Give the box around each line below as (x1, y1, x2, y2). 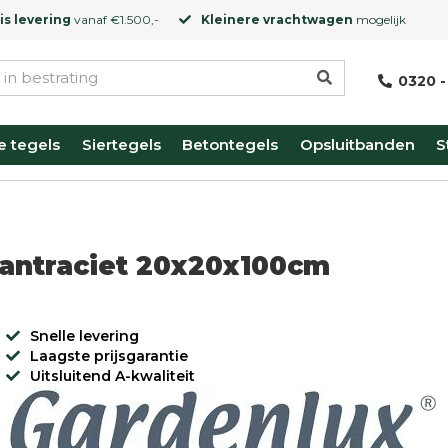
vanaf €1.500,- (71, 12, 159, 27)
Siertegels (81, 135, 161, 154)
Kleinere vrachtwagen (201, 12, 353, 27)
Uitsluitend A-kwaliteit (29, 367, 195, 385)
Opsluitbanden (299, 135, 415, 154)
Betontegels (182, 135, 279, 154)
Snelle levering (29, 327, 139, 345)
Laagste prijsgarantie (29, 347, 188, 365)
